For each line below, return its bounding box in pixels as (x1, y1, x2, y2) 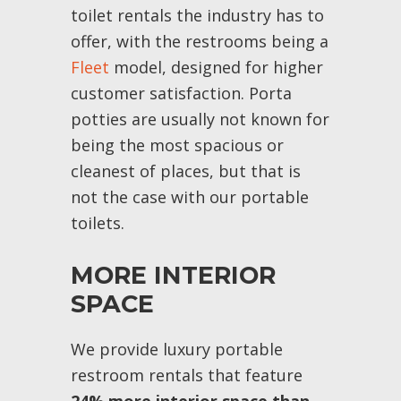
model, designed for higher (108, 56, 323, 78)
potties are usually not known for (70, 108, 329, 130)
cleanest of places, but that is (70, 160, 301, 182)
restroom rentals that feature (70, 364, 303, 386)
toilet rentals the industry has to (70, 4, 324, 26)
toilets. (70, 212, 124, 234)
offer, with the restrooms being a (70, 30, 328, 52)
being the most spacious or (70, 134, 284, 156)
